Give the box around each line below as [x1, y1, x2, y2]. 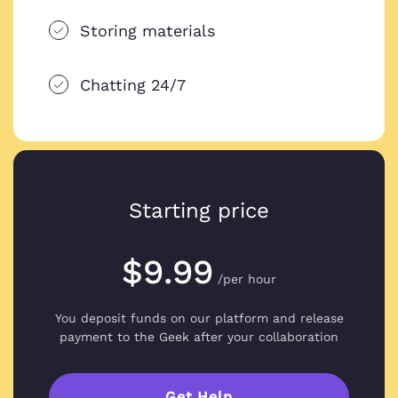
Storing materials [80, 21, 215, 41]
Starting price [129, 198, 269, 224]
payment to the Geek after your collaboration [60, 330, 338, 345]
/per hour [218, 272, 276, 287]
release [299, 311, 344, 326]
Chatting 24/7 [80, 76, 186, 95]
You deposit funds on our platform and [54, 311, 300, 326]
